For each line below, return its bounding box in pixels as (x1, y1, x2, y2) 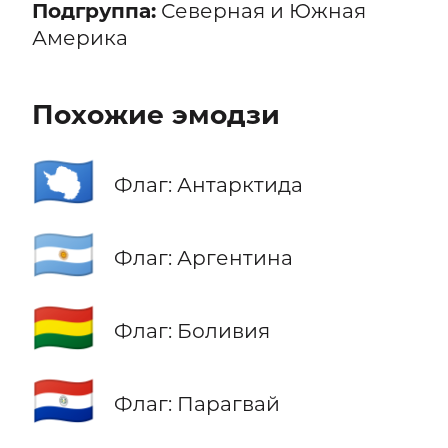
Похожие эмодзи (31, 97, 280, 131)
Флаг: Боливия (113, 318, 270, 344)
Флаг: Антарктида (113, 172, 303, 198)
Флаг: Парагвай (113, 391, 280, 417)
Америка (31, 25, 128, 51)
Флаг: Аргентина (113, 245, 293, 271)
